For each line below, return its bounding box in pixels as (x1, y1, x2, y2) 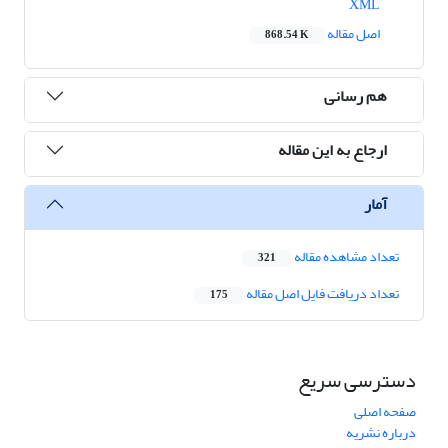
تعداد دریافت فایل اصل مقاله (244, 280, 399, 308)
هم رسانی (324, 80, 387, 111)
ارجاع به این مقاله (278, 134, 387, 165)
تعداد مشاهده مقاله (292, 243, 399, 271)
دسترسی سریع (298, 361, 416, 401)
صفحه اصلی (354, 398, 416, 426)
